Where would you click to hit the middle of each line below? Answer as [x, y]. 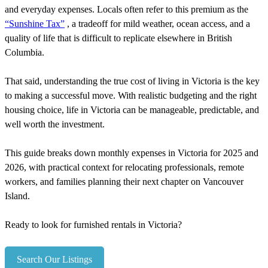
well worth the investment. [55, 124]
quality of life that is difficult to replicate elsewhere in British [118, 38]
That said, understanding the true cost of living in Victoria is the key [132, 81]
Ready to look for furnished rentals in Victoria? [93, 224]
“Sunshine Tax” [35, 23]
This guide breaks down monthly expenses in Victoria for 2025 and [132, 153]
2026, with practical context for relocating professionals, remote [124, 167]
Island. [17, 196]
